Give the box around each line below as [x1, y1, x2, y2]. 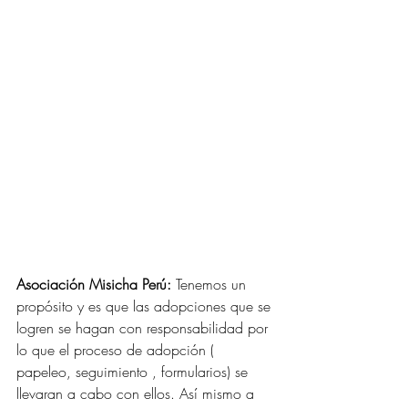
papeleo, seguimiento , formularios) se [16, 361, 252, 382]
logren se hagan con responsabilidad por [16, 317, 272, 338]
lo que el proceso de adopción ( [16, 339, 219, 360]
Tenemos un [171, 273, 250, 294]
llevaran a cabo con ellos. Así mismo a [16, 382, 259, 403]
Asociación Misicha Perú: [16, 273, 171, 294]
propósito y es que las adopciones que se [16, 295, 275, 316]
